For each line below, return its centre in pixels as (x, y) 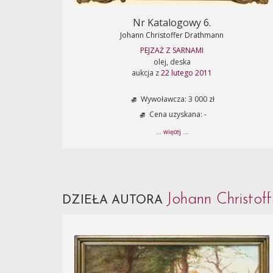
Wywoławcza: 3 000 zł (177, 99)
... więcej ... (172, 132)
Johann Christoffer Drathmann (172, 35)
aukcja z (146, 73)
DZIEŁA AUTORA (114, 200)
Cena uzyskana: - (177, 115)
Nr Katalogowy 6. (172, 23)
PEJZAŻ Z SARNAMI (172, 50)
